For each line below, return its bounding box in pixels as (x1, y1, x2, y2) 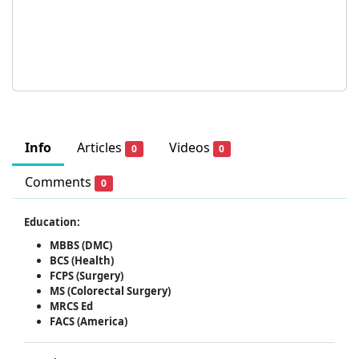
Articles (77, 138, 125, 156)
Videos (168, 138, 213, 156)
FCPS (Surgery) (50, 268, 123, 284)
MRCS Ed (50, 299, 93, 314)
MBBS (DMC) (50, 238, 112, 253)
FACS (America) (50, 314, 127, 329)
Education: (24, 215, 80, 230)
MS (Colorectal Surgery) (50, 284, 171, 299)
